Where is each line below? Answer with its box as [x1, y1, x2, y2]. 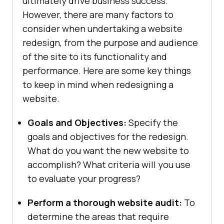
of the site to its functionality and [22, 50, 167, 63]
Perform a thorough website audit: [27, 196, 182, 209]
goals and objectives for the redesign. [27, 130, 188, 143]
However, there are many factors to [22, 8, 173, 21]
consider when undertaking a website [22, 22, 182, 35]
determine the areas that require [27, 210, 169, 223]
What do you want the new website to [27, 144, 189, 157]
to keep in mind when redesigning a [22, 78, 173, 91]
